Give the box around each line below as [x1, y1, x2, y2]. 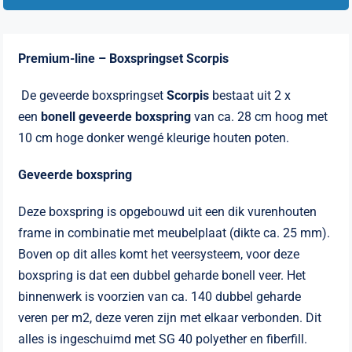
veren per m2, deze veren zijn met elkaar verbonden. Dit [18, 310, 322, 326]
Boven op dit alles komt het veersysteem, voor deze [18, 247, 300, 262]
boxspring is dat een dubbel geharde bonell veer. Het [18, 268, 306, 284]
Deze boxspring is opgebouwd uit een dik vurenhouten [18, 204, 317, 220]
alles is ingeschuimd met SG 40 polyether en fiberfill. [18, 332, 308, 347]
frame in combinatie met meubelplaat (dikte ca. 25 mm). [18, 225, 331, 241]
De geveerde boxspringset [21, 88, 167, 104]
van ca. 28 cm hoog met [191, 109, 328, 125]
